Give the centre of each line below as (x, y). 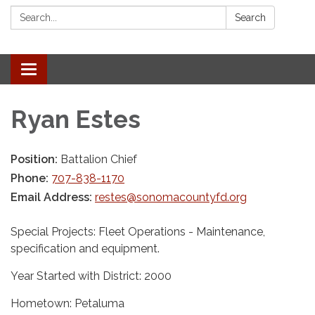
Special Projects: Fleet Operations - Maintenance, (138, 231)
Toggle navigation (75, 70)
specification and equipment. (85, 248)
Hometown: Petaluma (67, 303)
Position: (36, 159)
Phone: (31, 178)
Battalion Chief (99, 159)
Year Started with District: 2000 (91, 276)
